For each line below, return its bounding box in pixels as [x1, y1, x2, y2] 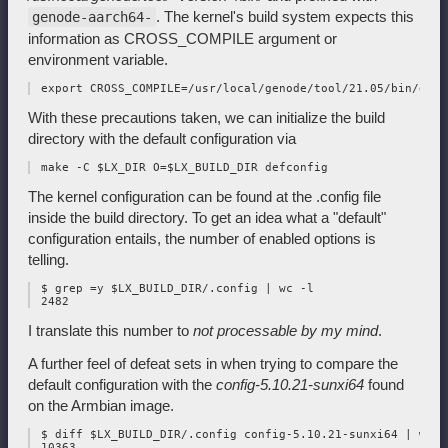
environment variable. [28, 51, 168, 69]
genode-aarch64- [32, 9, 152, 26]
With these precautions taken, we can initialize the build [28, 109, 385, 127]
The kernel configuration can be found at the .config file [28, 188, 381, 206]
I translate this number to [28, 322, 193, 340]
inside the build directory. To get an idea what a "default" [28, 209, 386, 227]
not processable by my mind [193, 322, 378, 340]
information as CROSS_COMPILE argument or [28, 30, 337, 48]
